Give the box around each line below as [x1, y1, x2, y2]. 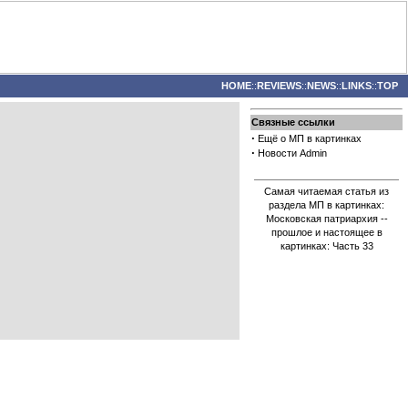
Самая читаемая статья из [264, 186, 389, 197]
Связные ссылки [251, 117, 335, 127]
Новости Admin [258, 148, 327, 158]
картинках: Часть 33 [280, 240, 373, 251]
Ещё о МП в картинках [258, 133, 362, 144]
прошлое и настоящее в [270, 227, 382, 238]
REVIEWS [257, 80, 301, 91]
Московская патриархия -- [265, 213, 388, 224]
